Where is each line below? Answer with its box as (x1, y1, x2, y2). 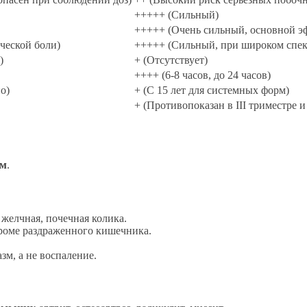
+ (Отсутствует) (134, 53, 208, 66)
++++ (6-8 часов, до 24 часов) (134, 69, 271, 81)
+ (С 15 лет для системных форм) (134, 84, 289, 96)
